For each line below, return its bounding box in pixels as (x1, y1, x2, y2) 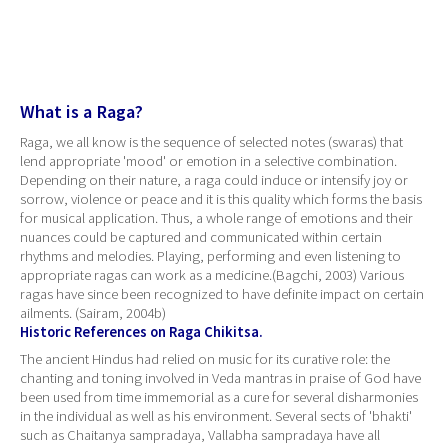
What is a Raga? (20, 100, 143, 124)
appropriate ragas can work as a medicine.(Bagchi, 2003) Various (20, 266, 404, 285)
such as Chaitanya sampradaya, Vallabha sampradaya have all (20, 425, 380, 444)
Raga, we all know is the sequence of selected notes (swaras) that (20, 133, 403, 152)
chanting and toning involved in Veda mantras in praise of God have (20, 368, 421, 387)
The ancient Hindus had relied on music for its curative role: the (20, 349, 390, 368)
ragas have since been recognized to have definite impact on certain (20, 285, 424, 304)
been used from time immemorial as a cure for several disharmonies (20, 387, 418, 406)
